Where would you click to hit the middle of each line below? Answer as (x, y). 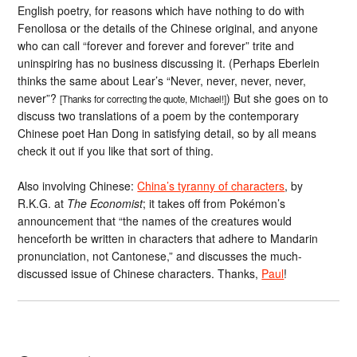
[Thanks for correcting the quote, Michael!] (143, 98)
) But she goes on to (278, 98)
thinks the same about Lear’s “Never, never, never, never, (162, 80)
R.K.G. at (43, 204)
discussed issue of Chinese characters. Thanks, (140, 274)
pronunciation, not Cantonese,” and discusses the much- (160, 256)
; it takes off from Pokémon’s (214, 204)
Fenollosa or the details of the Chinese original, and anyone (168, 27)
